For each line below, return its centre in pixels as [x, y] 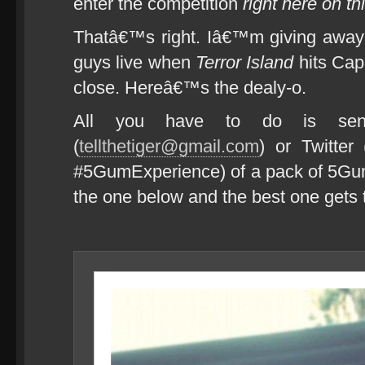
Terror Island [245, 62]
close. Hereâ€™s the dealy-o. [190, 88]
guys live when [135, 62]
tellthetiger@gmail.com [169, 146]
